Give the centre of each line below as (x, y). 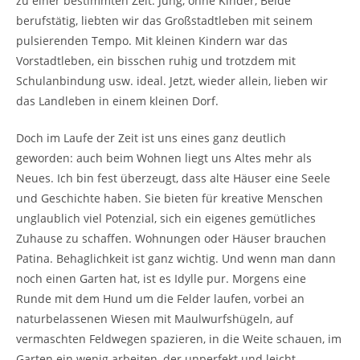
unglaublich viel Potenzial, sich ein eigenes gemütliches (166, 218)
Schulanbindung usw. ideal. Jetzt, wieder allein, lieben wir (172, 80)
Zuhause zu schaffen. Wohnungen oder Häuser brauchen (171, 238)
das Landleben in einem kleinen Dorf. (117, 100)
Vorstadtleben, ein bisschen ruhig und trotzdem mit (156, 60)
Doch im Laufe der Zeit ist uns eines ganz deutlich (151, 137)
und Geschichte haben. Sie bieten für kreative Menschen (170, 198)
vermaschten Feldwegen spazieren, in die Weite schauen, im (179, 338)
